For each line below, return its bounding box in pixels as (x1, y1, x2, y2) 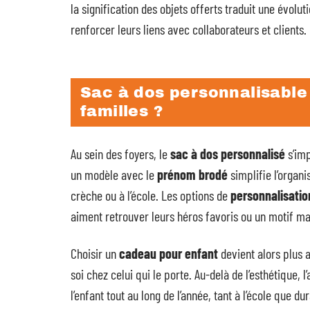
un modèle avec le (71, 166, 157, 183)
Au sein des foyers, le (71, 145, 170, 163)
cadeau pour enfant (119, 245, 218, 262)
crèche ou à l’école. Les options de (71, 187, 230, 204)
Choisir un (71, 245, 119, 262)
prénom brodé (157, 166, 228, 183)
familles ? (80, 103, 163, 120)
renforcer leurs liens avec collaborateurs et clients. (71, 21, 307, 38)
